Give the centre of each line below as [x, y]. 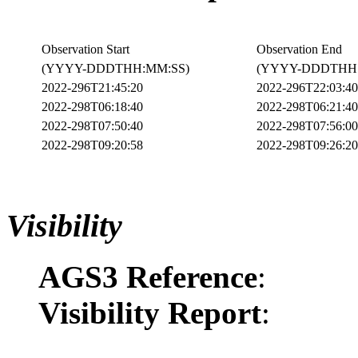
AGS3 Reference [148, 277]
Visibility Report [150, 313]
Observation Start [86, 49]
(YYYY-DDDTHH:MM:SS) [115, 68]
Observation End [299, 49]
